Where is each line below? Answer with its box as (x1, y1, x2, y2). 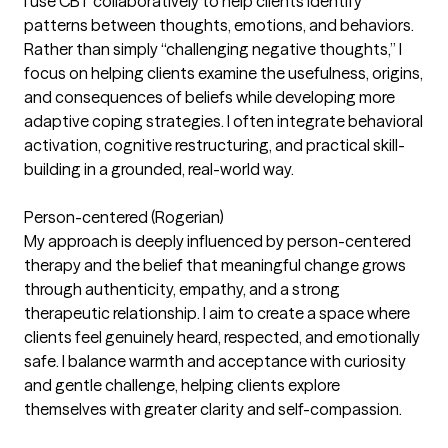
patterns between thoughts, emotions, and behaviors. (24, 14, 414, 35)
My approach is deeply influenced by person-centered (24, 230, 411, 251)
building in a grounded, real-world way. (24, 158, 294, 179)
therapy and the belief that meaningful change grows (24, 254, 406, 275)
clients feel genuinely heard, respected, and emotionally (24, 326, 420, 347)
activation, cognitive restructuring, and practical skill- (24, 134, 405, 155)
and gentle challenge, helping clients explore (24, 374, 340, 395)
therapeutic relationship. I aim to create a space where (24, 302, 410, 323)
